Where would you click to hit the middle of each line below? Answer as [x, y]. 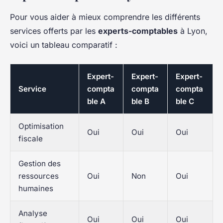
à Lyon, [193, 31]
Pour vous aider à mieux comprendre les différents [105, 17]
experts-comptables [138, 31]
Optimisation [41, 126]
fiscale [31, 139]
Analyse [33, 214]
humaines [36, 189]
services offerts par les [54, 31]
